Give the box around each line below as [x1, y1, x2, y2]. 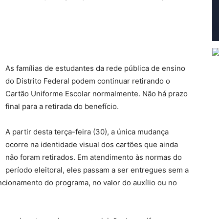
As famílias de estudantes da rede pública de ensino [5, 64, 185, 73]
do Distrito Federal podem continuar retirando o [5, 76, 170, 86]
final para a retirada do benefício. [5, 102, 119, 111]
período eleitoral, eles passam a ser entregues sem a [5, 165, 189, 175]
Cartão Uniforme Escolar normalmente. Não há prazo [5, 89, 188, 98]
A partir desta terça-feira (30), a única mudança [5, 127, 169, 136]
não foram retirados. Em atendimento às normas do [5, 153, 182, 162]
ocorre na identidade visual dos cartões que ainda [5, 140, 178, 149]
